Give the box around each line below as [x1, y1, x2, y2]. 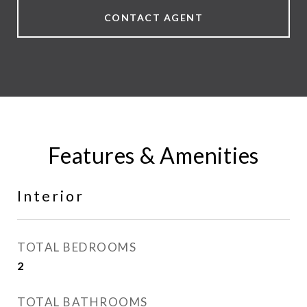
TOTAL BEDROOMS [17, 240, 136, 254]
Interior [17, 187, 84, 204]
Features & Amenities [48, 142, 259, 169]
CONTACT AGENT [103, 12, 204, 23]
